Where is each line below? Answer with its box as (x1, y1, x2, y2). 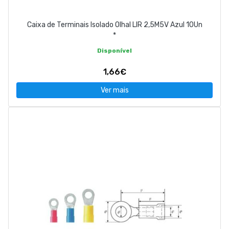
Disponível (97, 47, 132, 55)
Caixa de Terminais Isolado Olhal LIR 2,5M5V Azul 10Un (27, 20, 202, 30)
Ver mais (100, 86, 129, 95)
